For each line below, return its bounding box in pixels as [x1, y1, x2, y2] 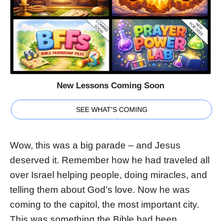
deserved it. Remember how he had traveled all [10, 155, 210, 166]
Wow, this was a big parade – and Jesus [10, 140, 181, 151]
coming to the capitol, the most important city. [10, 199, 199, 210]
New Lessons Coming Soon [57, 81, 164, 91]
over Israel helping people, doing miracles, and [10, 170, 207, 181]
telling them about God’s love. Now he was [10, 184, 190, 195]
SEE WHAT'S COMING [75, 106, 147, 114]
